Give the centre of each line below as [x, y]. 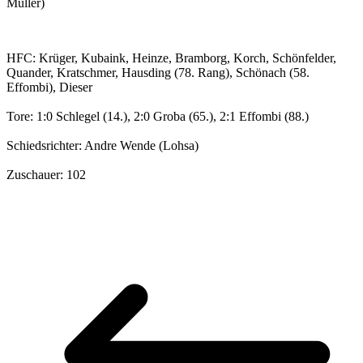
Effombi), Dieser [49, 88]
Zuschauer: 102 [46, 175]
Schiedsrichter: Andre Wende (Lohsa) [102, 146]
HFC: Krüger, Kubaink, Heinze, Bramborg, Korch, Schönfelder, [171, 58]
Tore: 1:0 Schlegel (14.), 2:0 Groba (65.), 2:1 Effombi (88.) [158, 117]
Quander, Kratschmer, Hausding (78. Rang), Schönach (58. [158, 73]
